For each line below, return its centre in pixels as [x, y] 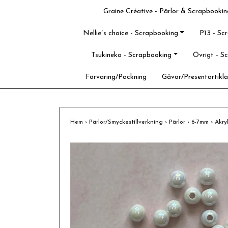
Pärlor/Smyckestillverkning [127, 122]
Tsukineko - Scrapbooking [132, 55]
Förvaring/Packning [116, 77]
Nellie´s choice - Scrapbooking [130, 33]
